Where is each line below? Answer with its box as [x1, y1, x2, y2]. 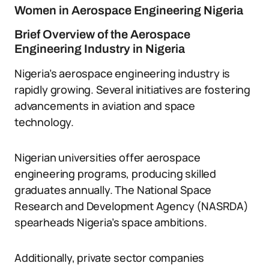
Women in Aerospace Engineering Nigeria [14, 4, 243, 17]
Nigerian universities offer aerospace [14, 150, 201, 165]
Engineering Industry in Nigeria [14, 42, 185, 55]
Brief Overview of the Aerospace [14, 28, 190, 41]
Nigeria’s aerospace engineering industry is [14, 66, 231, 80]
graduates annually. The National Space [14, 183, 212, 197]
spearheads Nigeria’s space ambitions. [14, 215, 207, 229]
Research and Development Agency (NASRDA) [14, 199, 249, 213]
